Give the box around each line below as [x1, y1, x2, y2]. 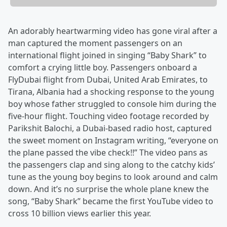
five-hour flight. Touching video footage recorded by [8, 110, 209, 122]
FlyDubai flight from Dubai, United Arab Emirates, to [8, 74, 208, 86]
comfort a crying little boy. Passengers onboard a [8, 62, 197, 73]
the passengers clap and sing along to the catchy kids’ [8, 159, 215, 171]
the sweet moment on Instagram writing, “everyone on [8, 135, 218, 146]
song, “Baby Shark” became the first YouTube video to [8, 196, 213, 207]
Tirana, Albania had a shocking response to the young [8, 86, 214, 98]
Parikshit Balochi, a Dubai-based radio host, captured [8, 123, 212, 134]
